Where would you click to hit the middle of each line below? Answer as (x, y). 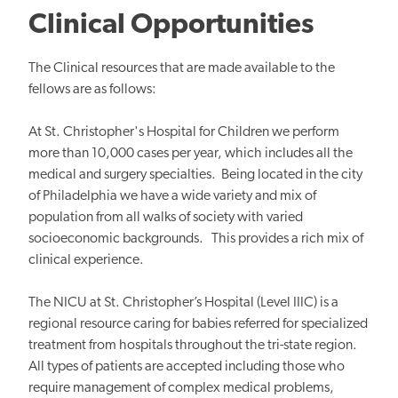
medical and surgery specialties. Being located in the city (195, 175)
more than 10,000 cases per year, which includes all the (191, 153)
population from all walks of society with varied (166, 217)
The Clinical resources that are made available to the (182, 68)
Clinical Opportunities (174, 25)
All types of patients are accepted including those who (187, 366)
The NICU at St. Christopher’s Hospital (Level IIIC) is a (183, 302)
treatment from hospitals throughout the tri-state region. (193, 345)
